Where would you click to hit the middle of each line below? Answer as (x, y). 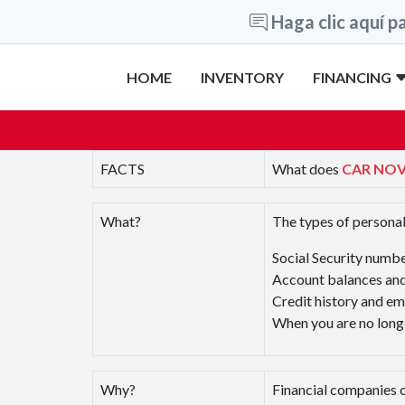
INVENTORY (243, 77)
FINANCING (354, 77)
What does (307, 169)
